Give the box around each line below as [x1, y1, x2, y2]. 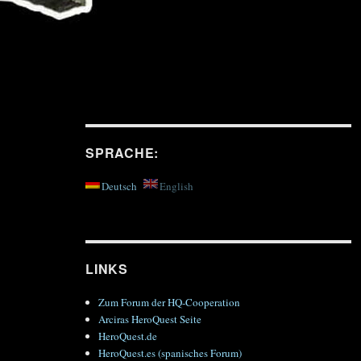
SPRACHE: [85, 143, 159, 162]
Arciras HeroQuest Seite [98, 311, 202, 326]
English [160, 178, 193, 193]
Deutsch [102, 178, 137, 193]
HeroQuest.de [98, 328, 158, 343]
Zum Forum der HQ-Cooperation [98, 294, 241, 309]
